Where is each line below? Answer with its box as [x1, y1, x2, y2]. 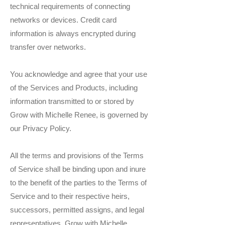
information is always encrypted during [10, 29, 136, 38]
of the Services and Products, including [10, 83, 138, 92]
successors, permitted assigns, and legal [10, 205, 144, 214]
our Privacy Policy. [10, 124, 71, 133]
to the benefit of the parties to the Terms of [10, 178, 147, 187]
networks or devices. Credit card [10, 16, 117, 25]
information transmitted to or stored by [10, 97, 134, 106]
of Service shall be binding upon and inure [10, 165, 146, 174]
